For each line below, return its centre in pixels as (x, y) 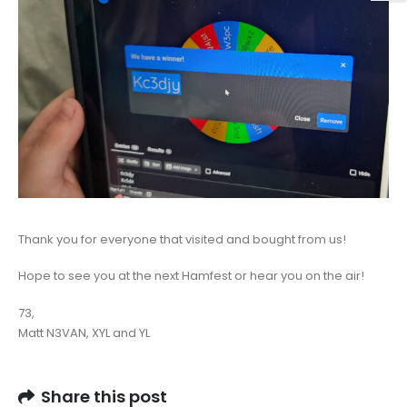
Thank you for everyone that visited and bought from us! (182, 239)
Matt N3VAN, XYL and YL (84, 333)
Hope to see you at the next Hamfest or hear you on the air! (191, 276)
